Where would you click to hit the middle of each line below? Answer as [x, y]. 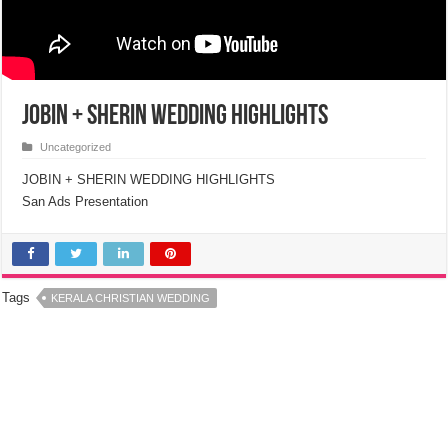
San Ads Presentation [85, 201]
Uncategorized [76, 147]
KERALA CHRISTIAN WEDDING [131, 298]
